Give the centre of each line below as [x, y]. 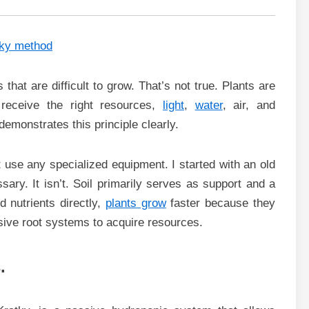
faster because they [221, 203]
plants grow [136, 203]
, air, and [249, 105]
